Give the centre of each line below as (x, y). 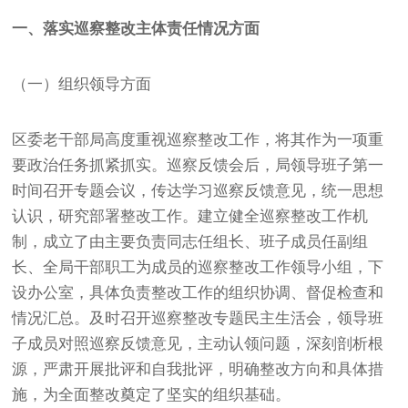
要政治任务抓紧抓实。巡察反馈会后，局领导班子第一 (198, 165)
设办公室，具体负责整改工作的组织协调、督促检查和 (198, 292)
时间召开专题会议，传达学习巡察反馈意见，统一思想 (198, 190)
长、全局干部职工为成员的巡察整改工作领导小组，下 (198, 267)
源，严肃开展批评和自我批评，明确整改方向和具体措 (198, 369)
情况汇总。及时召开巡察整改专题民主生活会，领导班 (198, 318)
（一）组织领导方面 (82, 84)
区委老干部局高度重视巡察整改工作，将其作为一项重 (198, 139)
